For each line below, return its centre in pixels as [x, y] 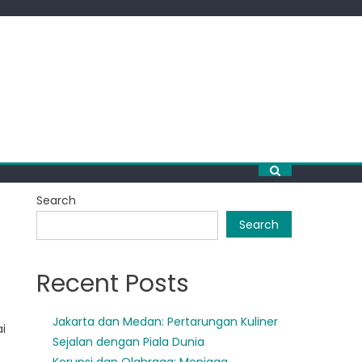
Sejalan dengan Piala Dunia [129, 342]
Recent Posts [113, 284]
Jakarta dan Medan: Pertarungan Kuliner [166, 322]
